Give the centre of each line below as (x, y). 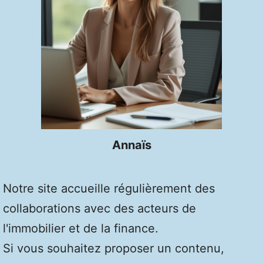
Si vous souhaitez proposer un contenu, (114, 248)
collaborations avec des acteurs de (100, 208)
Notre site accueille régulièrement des (109, 188)
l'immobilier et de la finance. (81, 228)
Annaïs (131, 145)
